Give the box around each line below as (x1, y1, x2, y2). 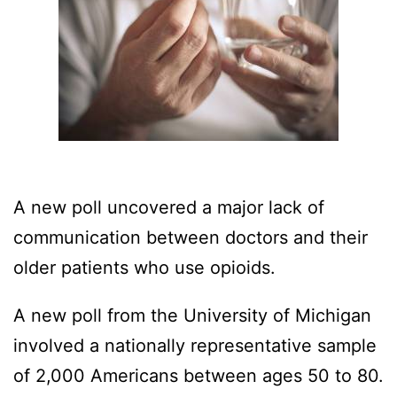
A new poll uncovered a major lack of (13, 197, 324, 219)
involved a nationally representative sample (13, 335, 377, 357)
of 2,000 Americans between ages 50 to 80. (13, 365, 384, 387)
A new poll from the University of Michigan (13, 305, 371, 327)
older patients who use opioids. (13, 257, 276, 279)
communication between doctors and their (13, 227, 368, 249)
